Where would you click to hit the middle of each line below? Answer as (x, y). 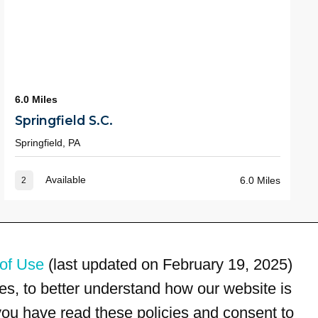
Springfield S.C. (64, 121)
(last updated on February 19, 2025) (168, 264)
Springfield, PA (47, 142)
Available (65, 179)
